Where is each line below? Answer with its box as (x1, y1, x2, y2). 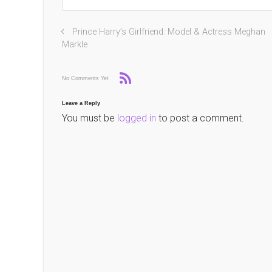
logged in (117, 112, 156, 124)
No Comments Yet (62, 75, 109, 81)
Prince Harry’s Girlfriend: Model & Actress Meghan (72, 27, 265, 37)
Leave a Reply (62, 100, 100, 107)
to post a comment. (156, 112, 244, 124)
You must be (62, 112, 117, 124)
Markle (62, 39, 87, 50)
